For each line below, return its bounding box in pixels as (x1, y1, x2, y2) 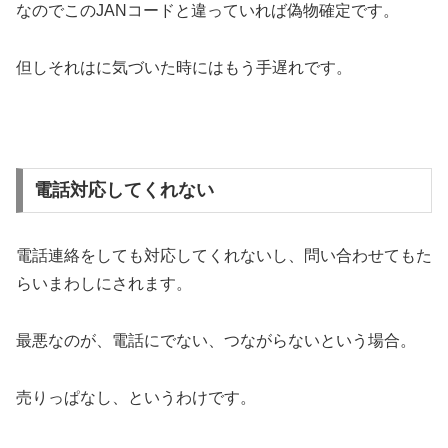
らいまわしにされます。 (16, 275, 192, 293)
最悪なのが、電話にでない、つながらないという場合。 (16, 332, 416, 350)
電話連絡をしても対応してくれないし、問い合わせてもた (16, 247, 432, 265)
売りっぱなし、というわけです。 (16, 388, 256, 406)
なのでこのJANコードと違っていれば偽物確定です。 (16, 2, 399, 20)
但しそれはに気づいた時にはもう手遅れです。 (16, 59, 352, 76)
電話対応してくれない (33, 180, 214, 201)
